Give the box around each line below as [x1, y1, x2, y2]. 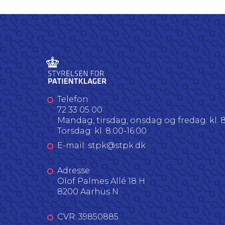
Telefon [57, 94, 88, 104]
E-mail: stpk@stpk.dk [57, 141, 146, 150]
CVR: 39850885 [57, 212, 119, 221]
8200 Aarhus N [57, 187, 119, 196]
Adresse [57, 166, 90, 175]
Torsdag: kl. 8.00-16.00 [57, 126, 147, 136]
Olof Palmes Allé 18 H [57, 176, 145, 186]
